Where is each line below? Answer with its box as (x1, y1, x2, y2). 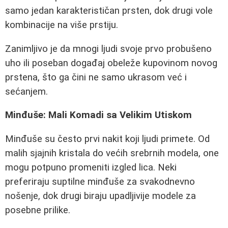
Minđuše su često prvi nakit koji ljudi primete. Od (5, 133, 210, 145)
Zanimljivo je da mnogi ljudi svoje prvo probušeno (5, 43, 212, 54)
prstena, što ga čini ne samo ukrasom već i (5, 71, 187, 83)
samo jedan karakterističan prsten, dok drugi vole (5, 5, 213, 16)
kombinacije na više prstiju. (5, 19, 118, 31)
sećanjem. (5, 85, 48, 97)
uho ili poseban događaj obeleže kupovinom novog (5, 57, 217, 69)
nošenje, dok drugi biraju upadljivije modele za (5, 190, 196, 202)
